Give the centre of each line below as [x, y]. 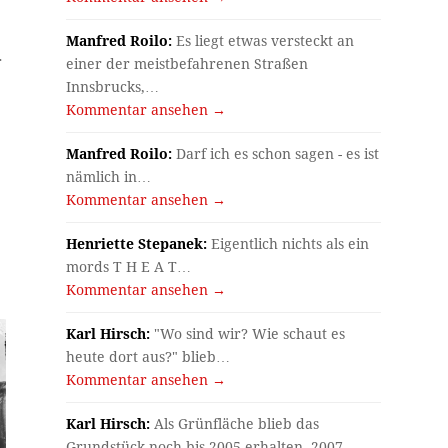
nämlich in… [109, 176]
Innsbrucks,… [113, 86]
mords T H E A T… [129, 266]
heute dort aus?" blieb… [148, 356]
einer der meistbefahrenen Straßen [187, 63]
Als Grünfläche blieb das [235, 423]
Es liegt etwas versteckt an [263, 40]
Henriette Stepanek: [137, 243]
